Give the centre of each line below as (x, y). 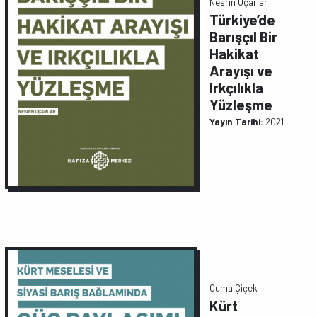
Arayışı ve (241, 71)
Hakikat (235, 54)
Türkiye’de (243, 20)
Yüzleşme (241, 105)
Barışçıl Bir (244, 37)
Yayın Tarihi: (237, 121)
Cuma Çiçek (234, 288)
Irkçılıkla (237, 88)
